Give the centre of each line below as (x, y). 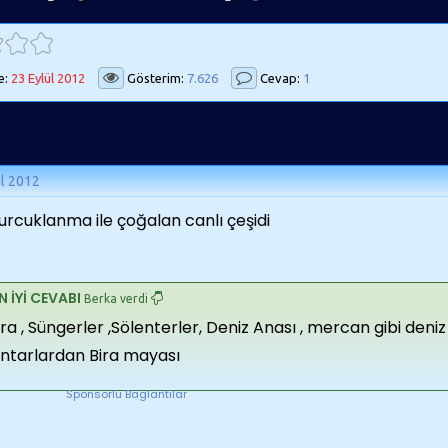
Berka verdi (116, 298)
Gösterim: (155, 78)
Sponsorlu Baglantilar (126, 394)
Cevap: (280, 78)
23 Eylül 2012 (48, 78)
